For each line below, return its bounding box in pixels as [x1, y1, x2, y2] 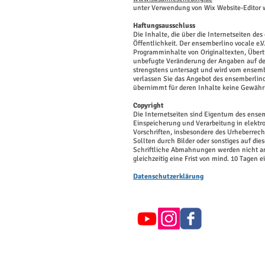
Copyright [133, 101, 164, 110]
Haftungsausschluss [133, 21, 195, 30]
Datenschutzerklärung [133, 172, 203, 181]
